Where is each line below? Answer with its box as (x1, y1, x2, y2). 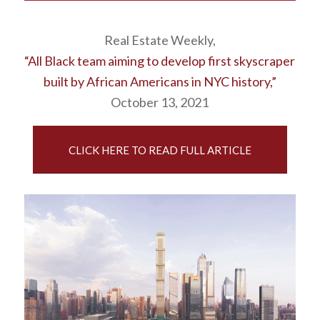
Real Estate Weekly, (104, 32, 216, 48)
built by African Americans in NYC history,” (43, 74, 276, 89)
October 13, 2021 (111, 94, 209, 110)
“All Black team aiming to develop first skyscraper (24, 53, 296, 69)
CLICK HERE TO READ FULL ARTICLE (68, 144, 251, 157)
